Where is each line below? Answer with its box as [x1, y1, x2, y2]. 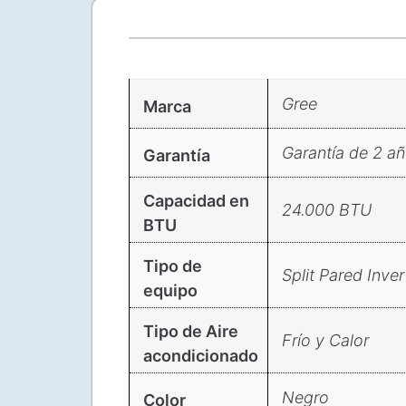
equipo [143, 280, 198, 300]
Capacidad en [143, 190, 249, 210]
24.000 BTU [282, 199, 372, 219]
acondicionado [143, 345, 258, 365]
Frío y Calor [282, 330, 369, 350]
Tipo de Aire [143, 321, 238, 341]
